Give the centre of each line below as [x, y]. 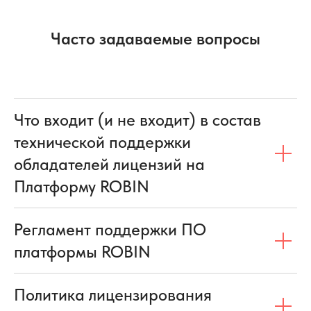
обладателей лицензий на [109, 164]
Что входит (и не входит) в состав [137, 120]
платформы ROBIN [82, 252]
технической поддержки [102, 142]
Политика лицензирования [113, 295]
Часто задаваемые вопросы [155, 39]
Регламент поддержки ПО [110, 229]
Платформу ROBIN [82, 186]
